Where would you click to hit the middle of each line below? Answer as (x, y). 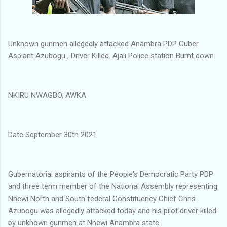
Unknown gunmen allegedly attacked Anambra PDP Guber (103, 43)
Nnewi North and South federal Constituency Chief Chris (102, 198)
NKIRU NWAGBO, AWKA (47, 95)
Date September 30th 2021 (52, 135)
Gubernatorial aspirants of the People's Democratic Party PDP (111, 174)
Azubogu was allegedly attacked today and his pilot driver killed (112, 211)
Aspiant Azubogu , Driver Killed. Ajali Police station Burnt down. (112, 55)
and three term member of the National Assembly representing (113, 186)
